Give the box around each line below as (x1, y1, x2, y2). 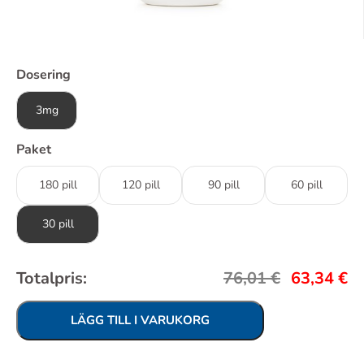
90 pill (207, 177, 240, 193)
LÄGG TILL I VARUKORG (71, 312, 210, 328)
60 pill (290, 177, 323, 193)
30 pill (41, 216, 74, 232)
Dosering (16, 66, 71, 84)
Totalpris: (16, 267, 87, 289)
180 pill (38, 177, 77, 193)
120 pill (121, 177, 160, 193)
